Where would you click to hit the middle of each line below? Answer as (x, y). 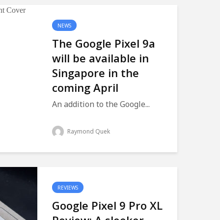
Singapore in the (96, 73)
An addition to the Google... (101, 104)
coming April (85, 87)
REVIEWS (68, 188)
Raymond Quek (88, 131)
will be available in (100, 58)
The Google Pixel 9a (104, 43)
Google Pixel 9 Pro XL (107, 205)
